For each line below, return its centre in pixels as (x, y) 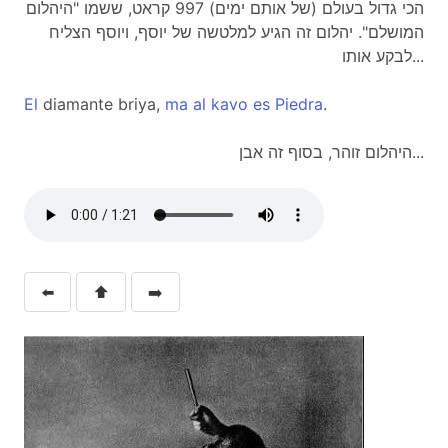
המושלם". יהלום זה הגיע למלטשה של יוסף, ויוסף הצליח (236, 32)
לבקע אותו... (418, 56)
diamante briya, (101, 104)
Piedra (299, 104)
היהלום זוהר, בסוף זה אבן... (418, 152)
